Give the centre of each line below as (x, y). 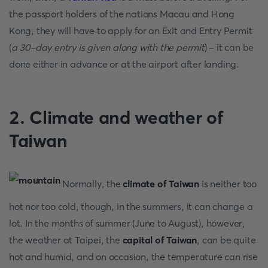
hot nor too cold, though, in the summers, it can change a (131, 206)
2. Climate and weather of (116, 118)
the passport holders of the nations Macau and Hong (122, 14)
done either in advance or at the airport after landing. (124, 64)
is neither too (228, 183)
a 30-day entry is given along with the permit (108, 47)
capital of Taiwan (160, 240)
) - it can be (229, 47)
